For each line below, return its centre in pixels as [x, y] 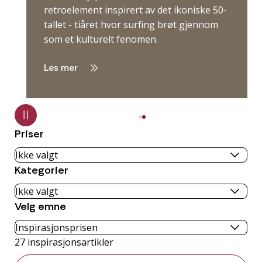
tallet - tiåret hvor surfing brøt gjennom [131, 25]
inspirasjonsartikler [69, 242]
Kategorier [42, 170]
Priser [29, 134]
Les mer [62, 67]
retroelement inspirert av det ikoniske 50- [135, 10]
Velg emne [40, 206]
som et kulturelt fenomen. [101, 39]
